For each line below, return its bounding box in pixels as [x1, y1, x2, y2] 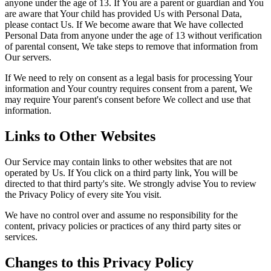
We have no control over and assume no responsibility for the [5, 210, 238, 221]
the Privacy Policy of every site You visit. [5, 189, 162, 200]
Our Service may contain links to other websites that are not [5, 157, 232, 168]
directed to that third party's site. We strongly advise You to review [5, 178, 256, 189]
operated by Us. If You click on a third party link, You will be [5, 168, 238, 178]
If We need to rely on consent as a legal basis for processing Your [5, 73, 252, 83]
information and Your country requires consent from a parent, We [5, 83, 252, 94]
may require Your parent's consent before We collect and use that [5, 94, 250, 105]
